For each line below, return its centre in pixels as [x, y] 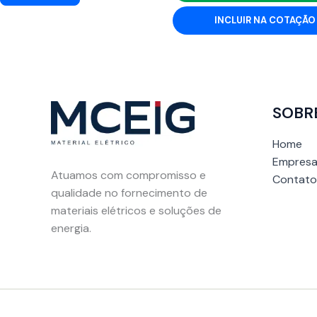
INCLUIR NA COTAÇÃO [265, 21]
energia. [71, 228]
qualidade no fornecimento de [129, 193]
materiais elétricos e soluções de [136, 211]
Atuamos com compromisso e [128, 175]
